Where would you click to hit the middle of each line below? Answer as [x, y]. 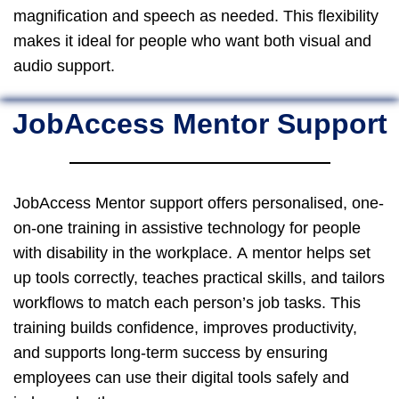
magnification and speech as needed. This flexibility [196, 16]
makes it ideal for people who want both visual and [192, 41]
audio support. [64, 65]
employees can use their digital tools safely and [181, 377]
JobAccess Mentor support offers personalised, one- [199, 203]
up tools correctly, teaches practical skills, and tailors [199, 277]
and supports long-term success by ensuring [171, 352]
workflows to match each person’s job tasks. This [187, 302]
